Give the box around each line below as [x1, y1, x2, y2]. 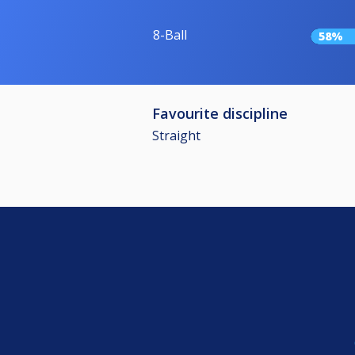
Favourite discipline [152, 103, 288, 123]
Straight [152, 126, 200, 144]
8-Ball [153, 26, 187, 44]
